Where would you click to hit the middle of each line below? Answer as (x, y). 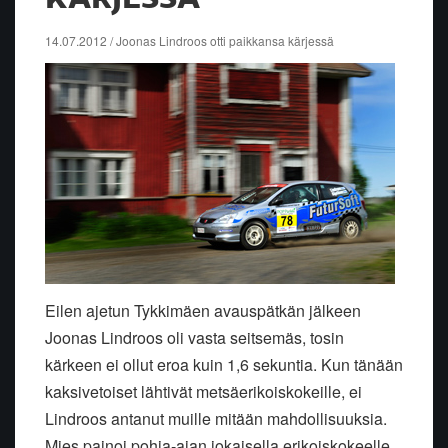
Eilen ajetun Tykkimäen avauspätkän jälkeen (203, 311)
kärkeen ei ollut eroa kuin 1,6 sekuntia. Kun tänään (224, 365)
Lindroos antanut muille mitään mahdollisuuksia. (216, 419)
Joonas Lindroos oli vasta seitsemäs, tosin (194, 338)
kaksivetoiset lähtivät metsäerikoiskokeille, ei (203, 392)
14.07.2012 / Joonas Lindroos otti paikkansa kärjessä (189, 40)
